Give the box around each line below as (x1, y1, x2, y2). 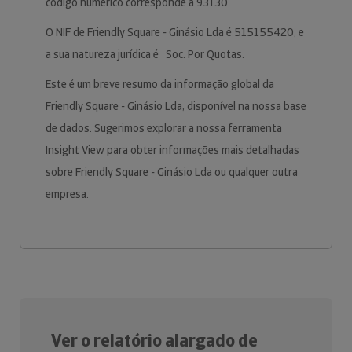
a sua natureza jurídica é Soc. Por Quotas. (46, 47, 247, 61)
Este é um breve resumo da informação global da (46, 77, 274, 91)
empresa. (46, 187, 91, 201)
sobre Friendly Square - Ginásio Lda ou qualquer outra (46, 165, 298, 179)
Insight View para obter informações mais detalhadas (46, 143, 299, 157)
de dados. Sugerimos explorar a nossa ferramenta (46, 121, 282, 135)
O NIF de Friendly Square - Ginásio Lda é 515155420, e (46, 25, 304, 39)
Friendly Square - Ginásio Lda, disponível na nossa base (46, 99, 306, 113)
